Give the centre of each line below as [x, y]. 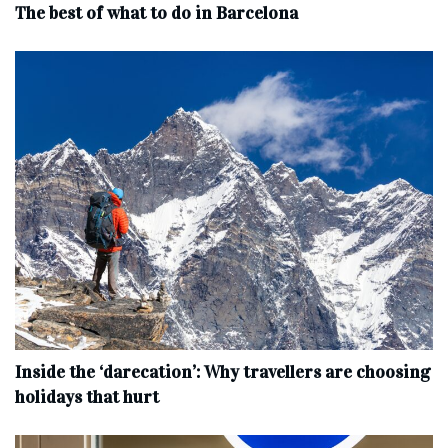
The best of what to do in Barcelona [156, 13]
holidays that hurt [87, 397]
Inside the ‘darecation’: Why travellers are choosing [222, 372]
